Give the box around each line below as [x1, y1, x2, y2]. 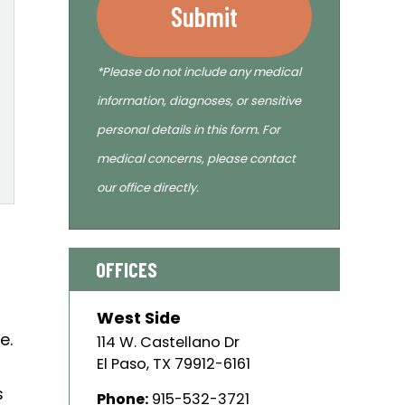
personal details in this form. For [97, 120, 280, 138]
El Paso [97, 353, 146, 374]
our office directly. [97, 178, 199, 196]
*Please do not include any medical [97, 62, 301, 80]
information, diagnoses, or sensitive [97, 91, 301, 109]
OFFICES [96, 257, 157, 281]
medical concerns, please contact [97, 149, 296, 167]
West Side [97, 306, 181, 329]
